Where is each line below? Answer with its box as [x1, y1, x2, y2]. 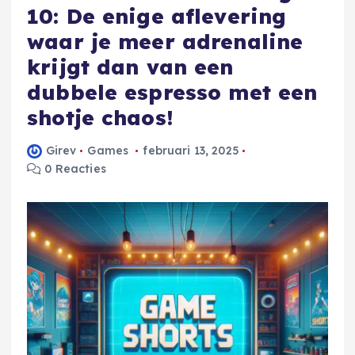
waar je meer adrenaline [27, 28, 303, 55]
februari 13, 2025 [143, 143, 239, 158]
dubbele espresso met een [27, 78, 318, 105]
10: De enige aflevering [27, 2, 287, 29]
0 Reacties [41, 161, 106, 176]
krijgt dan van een [27, 53, 234, 80]
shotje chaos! [27, 104, 174, 131]
